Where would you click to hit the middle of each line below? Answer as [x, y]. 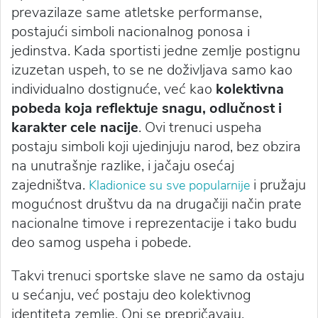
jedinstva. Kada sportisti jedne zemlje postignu [156, 51]
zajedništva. [50, 185]
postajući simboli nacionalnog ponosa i [131, 32]
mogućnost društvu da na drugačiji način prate [157, 204]
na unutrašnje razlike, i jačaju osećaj [123, 166]
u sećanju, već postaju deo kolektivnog [131, 295]
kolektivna [250, 89]
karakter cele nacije [75, 128]
